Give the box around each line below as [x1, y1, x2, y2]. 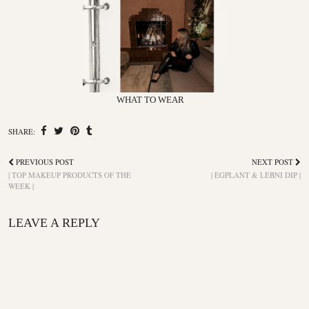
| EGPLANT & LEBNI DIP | [211, 169, 301, 180]
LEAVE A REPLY [8, 215, 100, 230]
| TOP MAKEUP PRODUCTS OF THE [8, 169, 131, 180]
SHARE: [8, 126, 37, 137]
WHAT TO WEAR [116, 94, 184, 105]
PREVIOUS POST [14, 156, 74, 167]
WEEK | [8, 180, 34, 191]
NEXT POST [252, 156, 295, 167]
